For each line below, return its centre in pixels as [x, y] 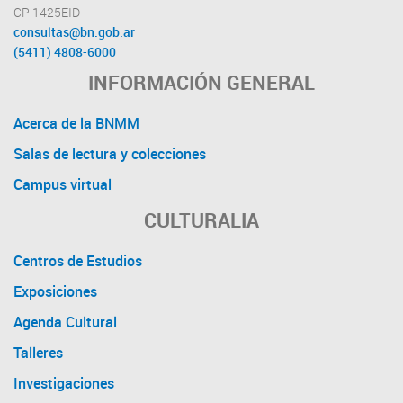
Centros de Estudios [78, 260]
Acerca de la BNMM [76, 123]
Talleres [38, 352]
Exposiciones [55, 291]
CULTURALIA [201, 219]
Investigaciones [64, 383]
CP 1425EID [47, 12]
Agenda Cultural [65, 322]
